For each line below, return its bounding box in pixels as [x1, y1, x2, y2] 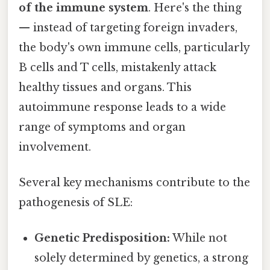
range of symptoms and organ [19, 120, 186, 134]
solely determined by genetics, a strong [34, 251, 249, 265]
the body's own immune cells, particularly [19, 40, 250, 54]
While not [170, 231, 228, 245]
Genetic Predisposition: [34, 231, 171, 245]
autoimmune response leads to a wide [19, 100, 226, 114]
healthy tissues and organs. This [19, 80, 192, 94]
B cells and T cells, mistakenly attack [19, 60, 216, 74]
